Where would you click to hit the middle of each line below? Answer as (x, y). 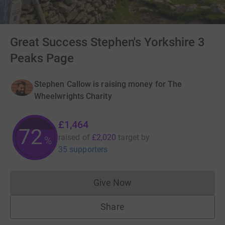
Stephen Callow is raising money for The (108, 84)
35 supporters (83, 149)
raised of (74, 137)
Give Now (113, 183)
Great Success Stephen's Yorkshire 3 (108, 42)
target (129, 137)
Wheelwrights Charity (73, 96)
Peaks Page (42, 58)
